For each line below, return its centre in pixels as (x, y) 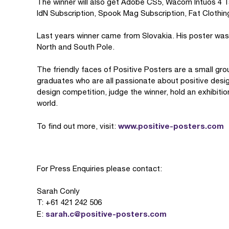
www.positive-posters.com (171, 126)
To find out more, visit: (77, 126)
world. (47, 103)
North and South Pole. (76, 47)
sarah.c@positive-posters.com (106, 214)
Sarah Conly (58, 191)
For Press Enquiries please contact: (99, 168)
